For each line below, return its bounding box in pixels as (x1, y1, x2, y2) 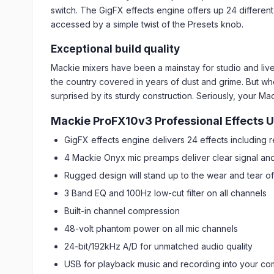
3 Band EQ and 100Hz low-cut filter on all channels (64, 188, 267, 198)
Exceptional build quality (51, 43, 180, 55)
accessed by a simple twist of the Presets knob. (51, 19, 243, 29)
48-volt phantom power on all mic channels (64, 223, 238, 234)
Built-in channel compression (64, 206, 180, 216)
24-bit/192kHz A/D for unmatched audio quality (64, 241, 253, 251)
